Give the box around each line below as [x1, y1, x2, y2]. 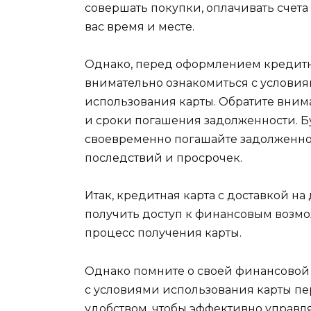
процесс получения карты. [85, 226, 244, 240]
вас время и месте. [85, 19, 194, 33]
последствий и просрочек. [85, 151, 242, 165]
